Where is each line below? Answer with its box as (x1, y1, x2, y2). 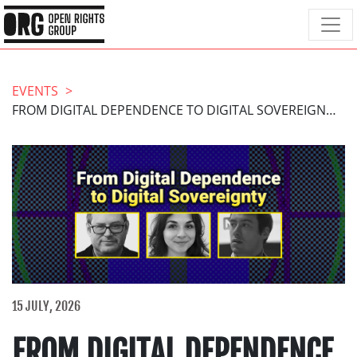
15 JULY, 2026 (12, 298, 80, 315)
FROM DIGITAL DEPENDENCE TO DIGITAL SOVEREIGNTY (326, 101, 336, 119)
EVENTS (12, 82, 58, 100)
